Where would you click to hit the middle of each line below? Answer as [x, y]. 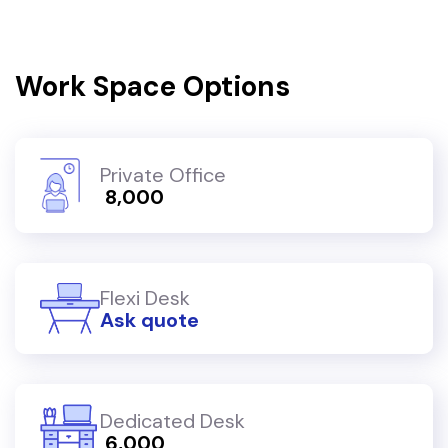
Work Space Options [152, 86]
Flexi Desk [145, 297]
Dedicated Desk [172, 420]
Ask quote [149, 319]
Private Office [163, 174]
